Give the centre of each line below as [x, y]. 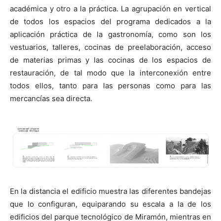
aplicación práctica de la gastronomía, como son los [110, 34]
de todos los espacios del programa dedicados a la [110, 21]
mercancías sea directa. [51, 98]
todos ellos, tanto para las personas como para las [110, 85]
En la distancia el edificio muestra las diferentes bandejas [110, 191]
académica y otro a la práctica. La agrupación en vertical [110, 8]
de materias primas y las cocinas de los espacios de [110, 60]
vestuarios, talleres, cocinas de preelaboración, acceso [110, 47]
